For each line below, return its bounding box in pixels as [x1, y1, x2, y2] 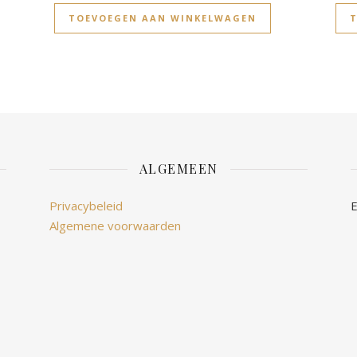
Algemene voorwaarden [49, 218, 181, 234]
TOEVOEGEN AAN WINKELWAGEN [68, 12, 257, 25]
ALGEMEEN [139, 160, 218, 178]
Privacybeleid [49, 198, 123, 214]
